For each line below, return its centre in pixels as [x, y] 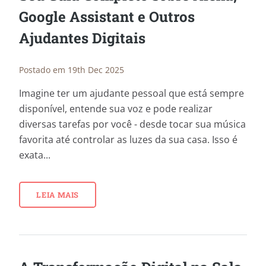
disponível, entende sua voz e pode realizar [116, 108]
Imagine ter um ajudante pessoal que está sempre [132, 93]
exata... [35, 155]
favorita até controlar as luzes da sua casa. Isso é [128, 139]
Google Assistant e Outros [107, 17]
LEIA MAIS [58, 194]
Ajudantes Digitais [82, 38]
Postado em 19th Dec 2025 [72, 70]
